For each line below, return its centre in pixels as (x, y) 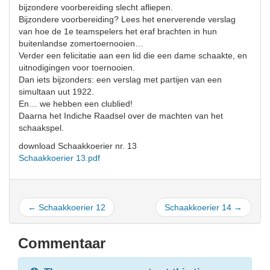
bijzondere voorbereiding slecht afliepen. (96, 7)
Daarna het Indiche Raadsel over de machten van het (121, 116)
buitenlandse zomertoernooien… (81, 43)
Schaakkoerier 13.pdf (59, 158)
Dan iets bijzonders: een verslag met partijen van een (120, 80)
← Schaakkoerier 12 (67, 207)
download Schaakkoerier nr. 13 (78, 146)
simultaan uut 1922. (56, 92)
